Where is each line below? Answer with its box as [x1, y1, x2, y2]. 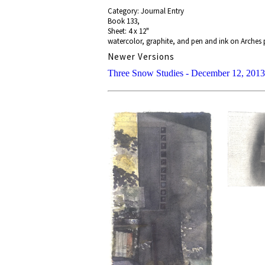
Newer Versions [108, 51, 174, 62]
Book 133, [108, 16, 140, 26]
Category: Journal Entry [108, 6, 184, 16]
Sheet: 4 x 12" [108, 26, 149, 36]
